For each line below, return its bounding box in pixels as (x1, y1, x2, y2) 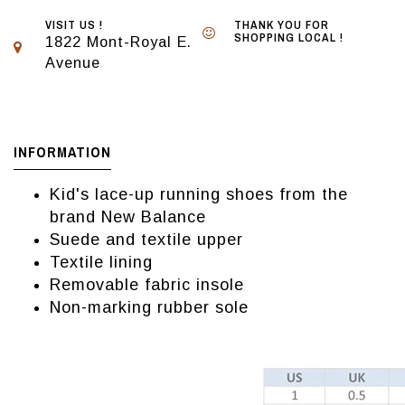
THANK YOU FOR (234, 17, 329, 33)
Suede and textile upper (50, 231, 243, 250)
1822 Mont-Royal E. (45, 33, 192, 51)
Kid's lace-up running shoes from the (50, 185, 348, 204)
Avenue (45, 54, 100, 71)
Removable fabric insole (50, 276, 244, 295)
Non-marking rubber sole (50, 298, 249, 317)
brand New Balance (50, 208, 212, 227)
